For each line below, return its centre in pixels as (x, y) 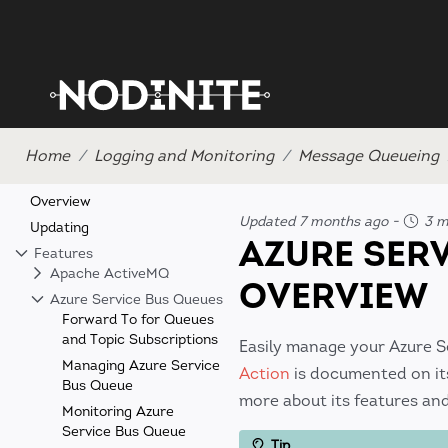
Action (264, 373)
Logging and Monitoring (184, 155)
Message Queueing (368, 155)
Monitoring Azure (118, 411)
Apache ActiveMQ (107, 273)
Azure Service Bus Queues (134, 299)
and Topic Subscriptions (140, 339)
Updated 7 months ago (313, 221)
